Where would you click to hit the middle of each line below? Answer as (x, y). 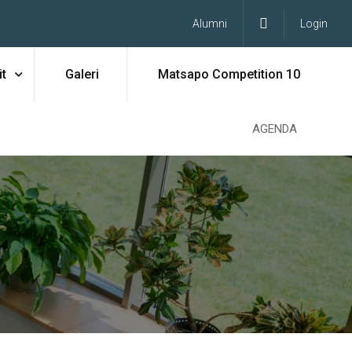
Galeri (82, 74)
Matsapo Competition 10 (229, 74)
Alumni (209, 24)
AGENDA (275, 129)
